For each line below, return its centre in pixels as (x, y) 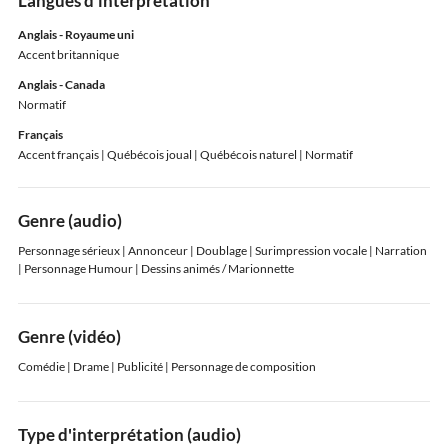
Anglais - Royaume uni (75, 34)
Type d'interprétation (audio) (129, 434)
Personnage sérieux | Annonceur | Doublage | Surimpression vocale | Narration (222, 250)
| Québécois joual (145, 154)
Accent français (58, 154)
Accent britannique (68, 54)
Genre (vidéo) (69, 336)
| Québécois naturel (244, 154)
